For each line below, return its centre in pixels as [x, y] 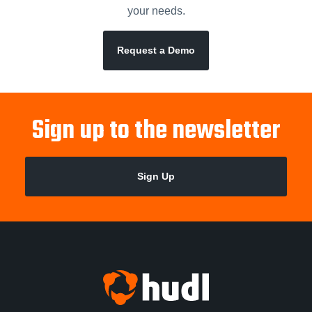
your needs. [156, 11]
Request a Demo [156, 50]
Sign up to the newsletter [156, 132]
